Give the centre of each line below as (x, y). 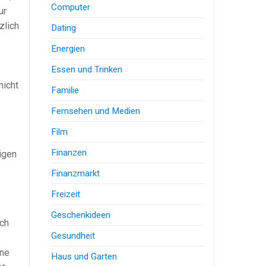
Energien (68, 48)
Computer (71, 7)
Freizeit (66, 194)
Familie (65, 90)
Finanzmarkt (76, 173)
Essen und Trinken (87, 69)
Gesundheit (73, 235)
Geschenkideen (81, 215)
